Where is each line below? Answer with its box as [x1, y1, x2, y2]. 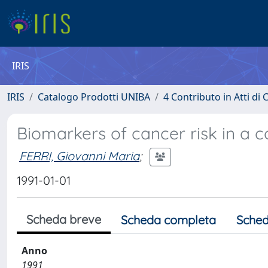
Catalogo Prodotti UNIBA [38, 90, 150, 103]
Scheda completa [121, 212, 216, 227]
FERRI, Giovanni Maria [19, 148, 139, 163]
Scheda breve [26, 212, 101, 227]
